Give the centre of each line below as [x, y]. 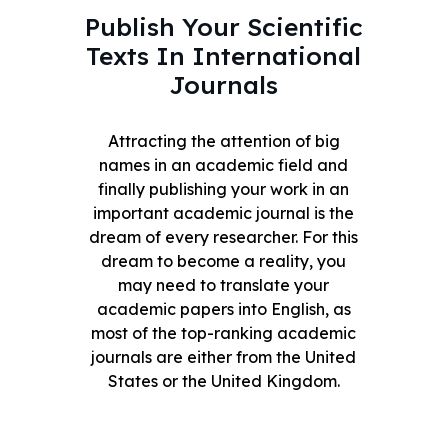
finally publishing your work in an [223, 188]
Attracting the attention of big [223, 140]
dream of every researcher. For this [223, 236]
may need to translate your [223, 284]
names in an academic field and [223, 164]
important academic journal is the [223, 212]
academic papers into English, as [223, 308]
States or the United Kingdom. [223, 380]
